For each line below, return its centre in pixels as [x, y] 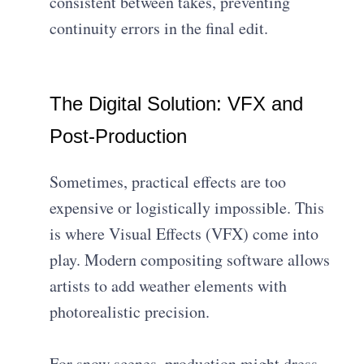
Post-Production [119, 136]
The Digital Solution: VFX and [177, 103]
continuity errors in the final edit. [159, 28]
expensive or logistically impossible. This [187, 207]
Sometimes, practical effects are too [168, 181]
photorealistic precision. [130, 311]
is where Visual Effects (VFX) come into [184, 233]
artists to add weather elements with [169, 285]
